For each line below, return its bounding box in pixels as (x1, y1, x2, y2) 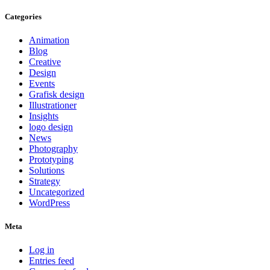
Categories (5, 11, 42, 21)
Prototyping (29, 154, 74, 165)
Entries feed (29, 256, 74, 266)
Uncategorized (29, 186, 84, 197)
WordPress (29, 197, 70, 208)
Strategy (29, 175, 60, 186)
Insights (29, 110, 58, 121)
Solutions (29, 165, 64, 175)
